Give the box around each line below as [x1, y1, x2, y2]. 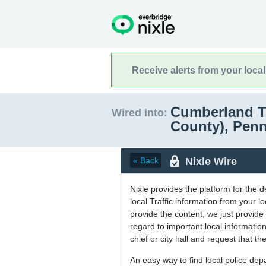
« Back [133, 156, 159, 165]
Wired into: [112, 107, 167, 119]
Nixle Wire [185, 155, 237, 167]
